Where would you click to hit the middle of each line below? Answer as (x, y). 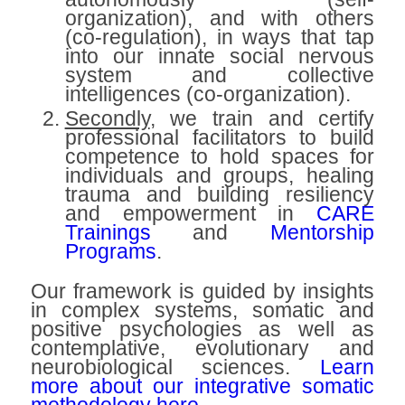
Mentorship (323, 233)
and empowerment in (191, 214)
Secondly (107, 119)
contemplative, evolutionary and (202, 348)
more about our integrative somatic (202, 386)
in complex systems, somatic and (202, 311)
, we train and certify (262, 119)
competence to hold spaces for (220, 157)
